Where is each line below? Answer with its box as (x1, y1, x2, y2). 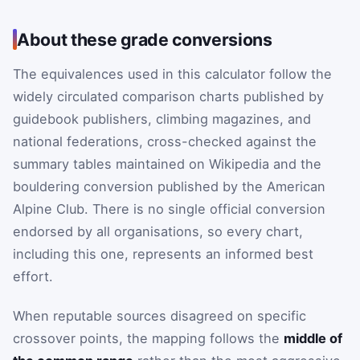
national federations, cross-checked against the (13, 133, 317, 149)
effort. (13, 268, 53, 284)
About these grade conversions (17, 28, 272, 50)
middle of (284, 330, 342, 347)
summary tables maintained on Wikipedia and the (13, 155, 321, 172)
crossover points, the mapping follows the (13, 330, 284, 347)
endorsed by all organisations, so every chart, (13, 223, 303, 239)
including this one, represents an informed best (13, 245, 313, 262)
